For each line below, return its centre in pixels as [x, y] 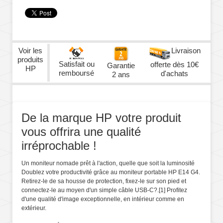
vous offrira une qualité [81, 132]
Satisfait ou [76, 64]
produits [30, 59]
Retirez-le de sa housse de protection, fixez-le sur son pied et [104, 181]
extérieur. [34, 208]
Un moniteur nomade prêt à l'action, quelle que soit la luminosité [108, 164]
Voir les [30, 50]
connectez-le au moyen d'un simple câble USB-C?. [90, 190]
